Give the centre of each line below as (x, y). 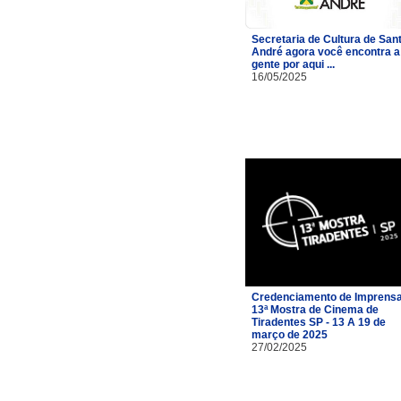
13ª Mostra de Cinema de (315, 309)
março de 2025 (290, 334)
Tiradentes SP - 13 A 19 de (319, 322)
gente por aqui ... (293, 64)
